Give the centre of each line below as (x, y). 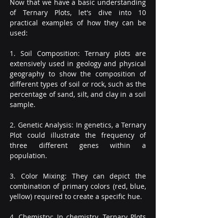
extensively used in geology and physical (78, 64)
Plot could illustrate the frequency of (78, 135)
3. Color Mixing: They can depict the (78, 176)
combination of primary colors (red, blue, (78, 186)
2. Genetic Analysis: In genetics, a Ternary (78, 125)
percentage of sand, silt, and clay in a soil (78, 94)
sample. (23, 104)
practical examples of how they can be (78, 23)
